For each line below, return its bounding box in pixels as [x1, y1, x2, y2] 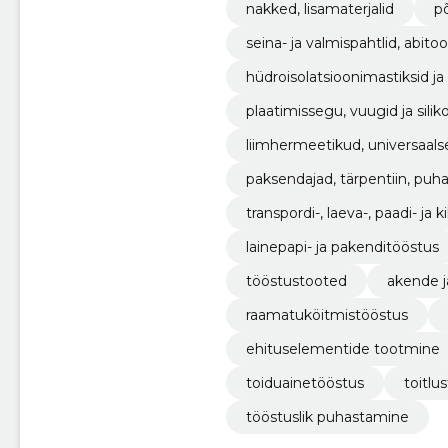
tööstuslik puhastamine [245, 408, 409, 427]
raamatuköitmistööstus [245, 306, 408, 325]
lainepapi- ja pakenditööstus [245, 238, 439, 257]
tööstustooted [245, 272, 347, 291]
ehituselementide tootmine [245, 340, 440, 359]
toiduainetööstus [245, 374, 364, 393]
